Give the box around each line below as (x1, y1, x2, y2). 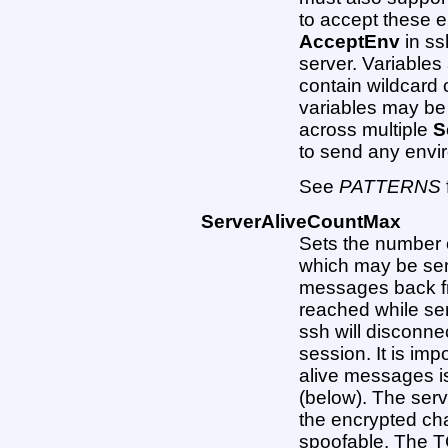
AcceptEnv (299, 30, 401, 52)
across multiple (299, 118, 434, 140)
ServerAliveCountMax (200, 211, 401, 233)
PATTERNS (339, 176, 442, 198)
